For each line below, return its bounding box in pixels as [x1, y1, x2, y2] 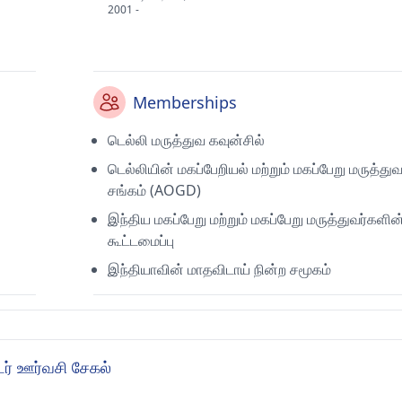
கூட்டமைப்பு [108, 231, 174, 250]
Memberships [133, 92, 237, 113]
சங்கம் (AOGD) [108, 180, 201, 200]
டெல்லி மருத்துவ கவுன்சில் [108, 130, 265, 150]
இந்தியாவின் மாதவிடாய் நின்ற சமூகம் [108, 259, 331, 279]
